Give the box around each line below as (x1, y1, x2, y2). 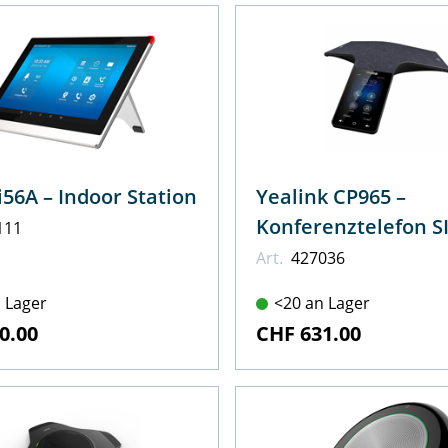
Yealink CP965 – (255, 182, 406, 210)
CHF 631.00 (255, 320, 361, 348)
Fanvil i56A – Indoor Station (58, 182, 197, 210)
